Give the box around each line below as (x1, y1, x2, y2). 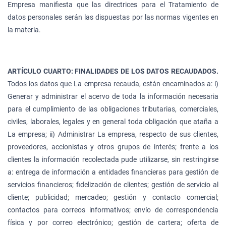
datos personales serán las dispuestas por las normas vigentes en (8, 13, 218, 21)
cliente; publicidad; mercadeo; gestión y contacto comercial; (8, 193, 218, 201)
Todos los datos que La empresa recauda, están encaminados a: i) (8, 79, 218, 88)
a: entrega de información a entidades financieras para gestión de (8, 167, 218, 176)
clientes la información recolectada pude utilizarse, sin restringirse (8, 155, 218, 163)
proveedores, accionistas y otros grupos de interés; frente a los (8, 142, 218, 151)
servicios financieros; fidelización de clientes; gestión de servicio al (8, 180, 218, 189)
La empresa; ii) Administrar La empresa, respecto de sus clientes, (8, 130, 218, 138)
